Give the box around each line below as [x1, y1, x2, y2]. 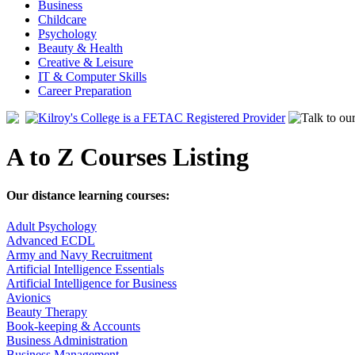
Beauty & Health [38, 41, 123, 55]
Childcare [38, 13, 86, 27]
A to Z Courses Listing [6, 142, 249, 171]
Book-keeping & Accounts [6, 319, 140, 334]
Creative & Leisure [38, 55, 133, 70]
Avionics [6, 291, 51, 305]
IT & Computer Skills [38, 70, 147, 84]
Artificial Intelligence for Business [6, 277, 177, 291]
